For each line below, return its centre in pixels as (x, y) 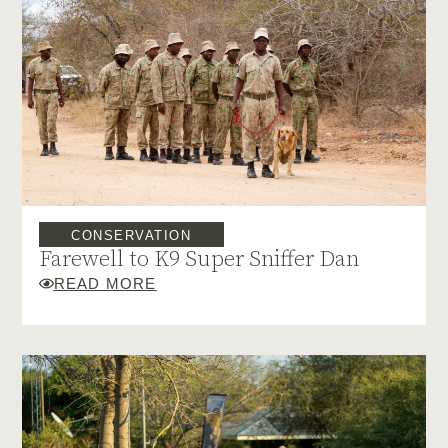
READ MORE (105, 283)
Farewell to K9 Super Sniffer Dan (198, 259)
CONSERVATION (131, 236)
